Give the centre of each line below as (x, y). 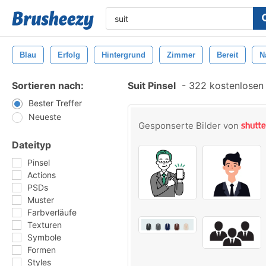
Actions (42, 175)
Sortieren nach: (48, 85)
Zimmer (181, 55)
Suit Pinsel (152, 85)
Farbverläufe (52, 212)
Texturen (45, 225)
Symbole (44, 237)
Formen (42, 250)
